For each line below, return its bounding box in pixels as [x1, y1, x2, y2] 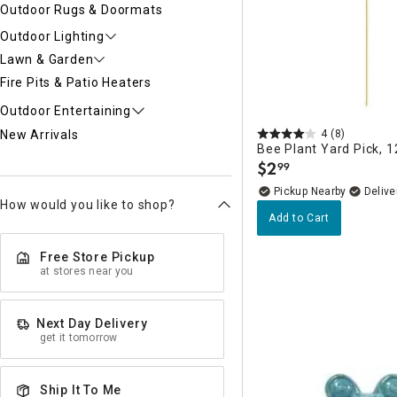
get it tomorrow [40, 331, 118, 345]
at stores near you [40, 265, 134, 278]
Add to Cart [269, 211, 330, 224]
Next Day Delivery [35, 316, 148, 331]
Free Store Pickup [39, 250, 155, 265]
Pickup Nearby [274, 184, 346, 198]
